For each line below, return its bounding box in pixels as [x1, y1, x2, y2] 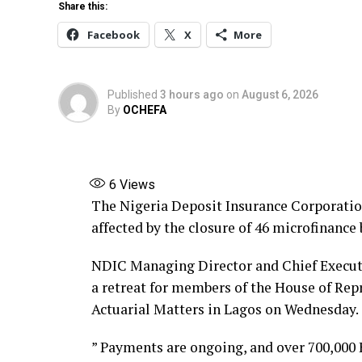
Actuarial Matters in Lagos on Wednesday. [91, 299, 359, 318]
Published [107, 87, 158, 101]
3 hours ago [160, 87, 224, 101]
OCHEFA [123, 103, 166, 116]
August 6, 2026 [242, 87, 318, 101]
